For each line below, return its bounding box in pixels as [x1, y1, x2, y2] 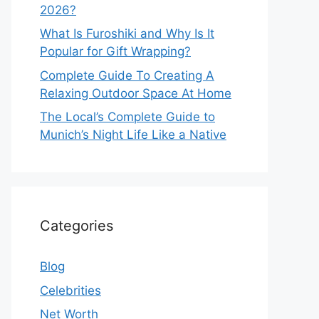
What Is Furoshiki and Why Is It [40, 26, 214, 41]
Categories [40, 217, 113, 234]
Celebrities [40, 283, 101, 298]
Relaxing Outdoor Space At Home [40, 85, 231, 100]
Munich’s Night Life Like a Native [40, 127, 226, 142]
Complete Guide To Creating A [40, 68, 214, 83]
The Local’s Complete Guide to [40, 110, 215, 124]
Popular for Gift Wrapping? [40, 44, 191, 58]
